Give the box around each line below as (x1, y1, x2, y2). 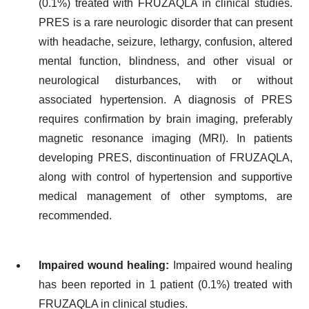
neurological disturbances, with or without (39, 74, 292, 86)
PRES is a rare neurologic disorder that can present (39, 16, 292, 28)
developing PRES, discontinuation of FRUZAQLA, (39, 151, 292, 163)
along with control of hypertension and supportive (39, 170, 292, 183)
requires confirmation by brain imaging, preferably (39, 112, 292, 125)
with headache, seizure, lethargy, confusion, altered (39, 35, 292, 48)
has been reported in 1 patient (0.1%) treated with (39, 278, 292, 290)
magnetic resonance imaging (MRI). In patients (39, 132, 292, 144)
